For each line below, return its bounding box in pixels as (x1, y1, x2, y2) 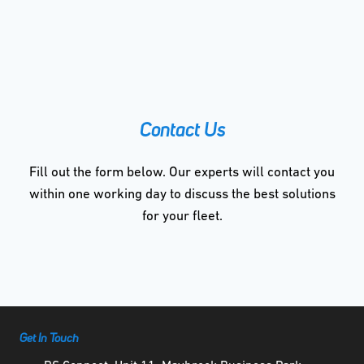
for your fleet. (141, 210, 223, 224)
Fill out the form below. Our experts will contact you (29, 166, 335, 180)
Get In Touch (19, 333, 79, 346)
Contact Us (139, 123, 225, 142)
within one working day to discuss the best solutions (28, 188, 336, 202)
